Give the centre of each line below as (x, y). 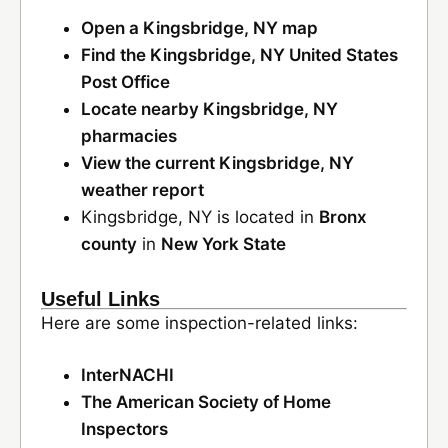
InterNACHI (127, 375)
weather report (142, 190)
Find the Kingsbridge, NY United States (239, 55)
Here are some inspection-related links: (199, 323)
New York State (223, 244)
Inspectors (124, 429)
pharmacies (129, 136)
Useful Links (100, 299)
